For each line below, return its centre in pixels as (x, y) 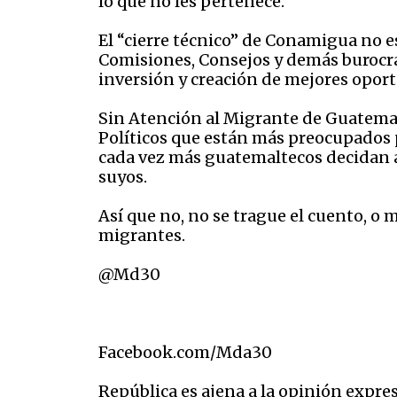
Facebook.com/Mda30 (185, 353)
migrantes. (142, 236)
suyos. (123, 177)
